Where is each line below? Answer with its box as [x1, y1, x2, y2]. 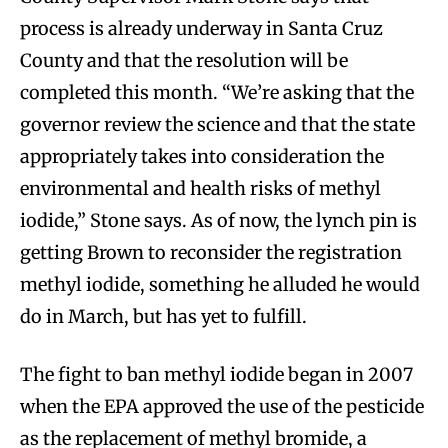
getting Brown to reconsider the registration [20, 241, 402, 265]
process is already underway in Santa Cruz [20, 17, 383, 41]
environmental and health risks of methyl [20, 177, 381, 201]
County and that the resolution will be [20, 49, 348, 73]
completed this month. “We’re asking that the [20, 81, 414, 105]
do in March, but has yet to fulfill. [20, 305, 307, 329]
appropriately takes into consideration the [20, 145, 384, 169]
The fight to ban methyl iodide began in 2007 [20, 363, 413, 387]
